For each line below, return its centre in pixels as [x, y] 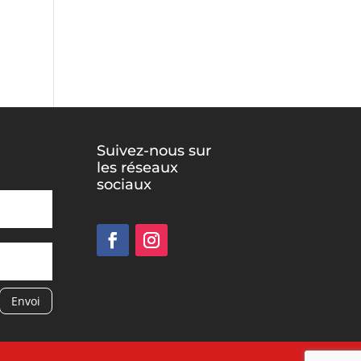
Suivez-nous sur [154, 151]
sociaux [124, 185]
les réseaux [137, 168]
